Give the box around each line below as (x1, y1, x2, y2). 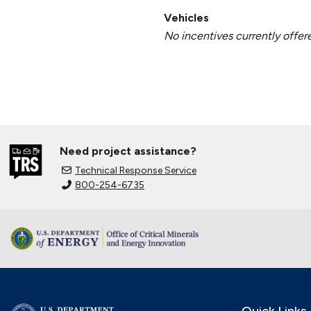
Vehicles (164, 10, 209, 24)
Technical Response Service (75, 164, 196, 176)
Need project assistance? (60, 144, 196, 158)
